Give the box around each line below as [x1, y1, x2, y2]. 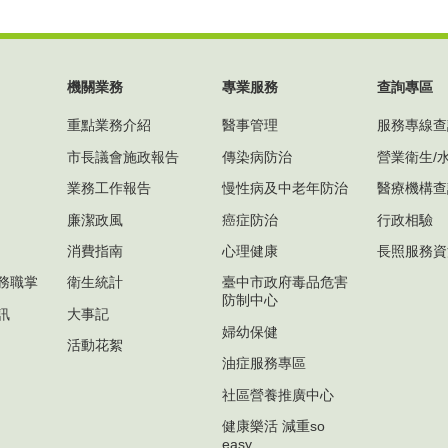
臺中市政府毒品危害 [222, 274, 348, 291]
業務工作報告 [67, 180, 151, 197]
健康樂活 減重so [222, 418, 325, 434]
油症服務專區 [222, 355, 306, 372]
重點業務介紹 [67, 117, 151, 134]
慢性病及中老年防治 [222, 180, 348, 197]
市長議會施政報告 [67, 148, 179, 165]
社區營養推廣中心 [222, 386, 334, 403]
